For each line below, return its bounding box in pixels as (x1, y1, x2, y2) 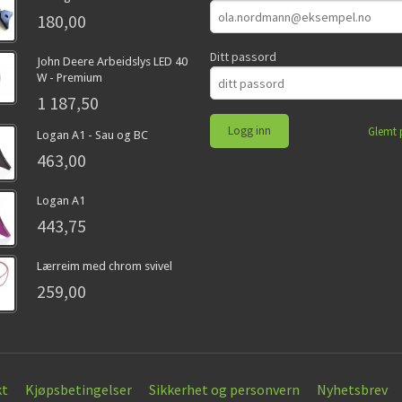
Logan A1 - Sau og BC (36, 128, 148, 143)
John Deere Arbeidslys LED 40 (36, 55, 188, 69)
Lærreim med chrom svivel (36, 259, 172, 274)
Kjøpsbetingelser (25, 380, 133, 399)
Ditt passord (210, 48, 276, 66)
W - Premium (36, 71, 102, 85)
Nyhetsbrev (317, 380, 389, 399)
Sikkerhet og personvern (149, 380, 301, 399)
